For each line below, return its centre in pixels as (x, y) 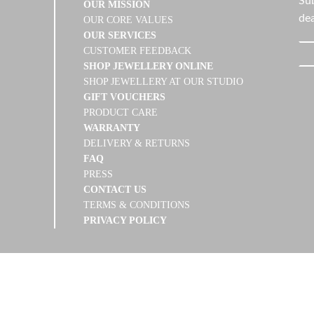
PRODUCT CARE (121, 113)
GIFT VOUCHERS (125, 97)
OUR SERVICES (120, 36)
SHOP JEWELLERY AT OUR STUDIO (164, 82)
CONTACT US (115, 190)
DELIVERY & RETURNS (137, 144)
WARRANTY (112, 128)
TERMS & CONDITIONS (137, 205)
